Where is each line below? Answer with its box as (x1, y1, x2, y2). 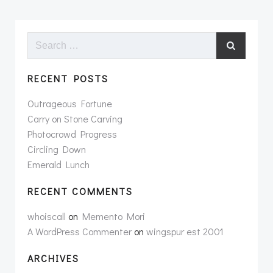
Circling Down (27, 142, 86, 155)
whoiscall (27, 209, 66, 222)
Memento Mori (82, 209, 145, 222)
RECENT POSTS (27, 71, 108, 85)
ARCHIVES (27, 251, 79, 264)
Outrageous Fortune (27, 96, 112, 110)
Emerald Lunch (27, 157, 90, 171)
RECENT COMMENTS (27, 184, 133, 197)
